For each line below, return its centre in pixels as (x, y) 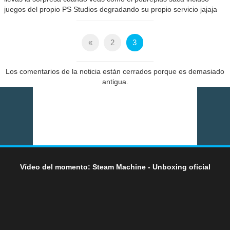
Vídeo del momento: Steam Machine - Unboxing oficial (115, 167)
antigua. (115, 82)
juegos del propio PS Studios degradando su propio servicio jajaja (111, 9)
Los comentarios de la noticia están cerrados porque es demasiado (115, 72)
